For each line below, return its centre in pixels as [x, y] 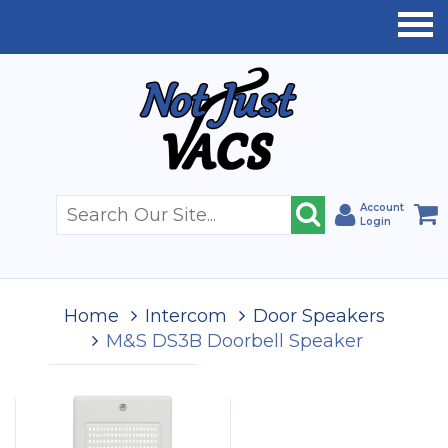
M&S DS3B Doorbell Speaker [234, 341]
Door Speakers [318, 316]
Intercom [185, 316]
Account [382, 207]
